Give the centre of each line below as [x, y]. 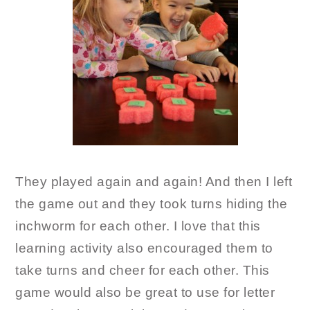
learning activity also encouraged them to [144, 248]
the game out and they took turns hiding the [152, 204]
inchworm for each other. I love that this [138, 226]
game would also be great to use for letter [145, 293]
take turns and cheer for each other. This [143, 271]
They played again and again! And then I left [154, 182]
